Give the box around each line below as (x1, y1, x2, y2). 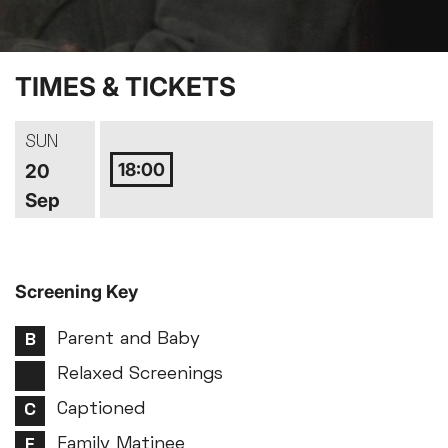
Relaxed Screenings (57, 366, 223, 384)
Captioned (57, 401, 145, 419)
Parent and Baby (57, 331, 200, 349)
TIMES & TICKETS (15, 71, 236, 102)
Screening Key (15, 281, 138, 303)
